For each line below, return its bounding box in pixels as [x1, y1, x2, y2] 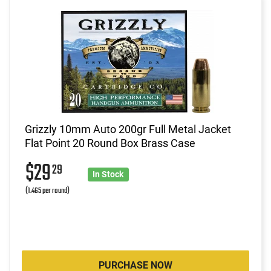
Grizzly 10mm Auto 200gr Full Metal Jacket [25, 122, 231, 135]
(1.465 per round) [25, 184, 70, 197]
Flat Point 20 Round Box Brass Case [25, 136, 195, 149]
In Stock [93, 169, 124, 179]
